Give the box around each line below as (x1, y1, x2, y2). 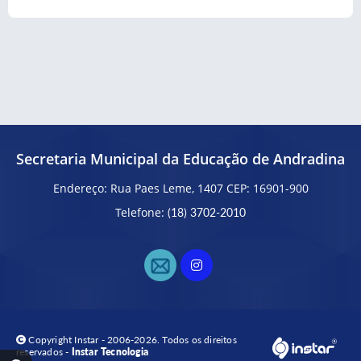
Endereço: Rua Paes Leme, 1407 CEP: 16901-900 (52, 180, 309, 196)
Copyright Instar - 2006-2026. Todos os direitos (26, 334, 237, 346)
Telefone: (115, 205, 168, 220)
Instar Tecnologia (71, 346, 149, 358)
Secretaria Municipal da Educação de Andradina (16, 149, 345, 168)
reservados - (16, 346, 72, 358)
